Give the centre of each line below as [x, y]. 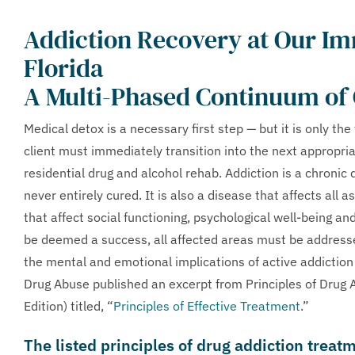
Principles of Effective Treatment [207, 305]
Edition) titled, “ [69, 305]
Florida [63, 68]
